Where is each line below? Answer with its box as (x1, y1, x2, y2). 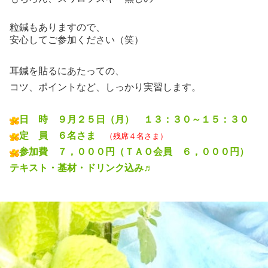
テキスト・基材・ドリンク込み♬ (10, 163, 153, 173)
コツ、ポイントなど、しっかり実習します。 (10, 82, 201, 93)
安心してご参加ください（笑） (10, 35, 144, 45)
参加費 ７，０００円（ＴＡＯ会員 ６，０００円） (19, 147, 249, 157)
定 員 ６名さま (19, 130, 105, 141)
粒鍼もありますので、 (10, 22, 105, 33)
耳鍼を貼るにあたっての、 (10, 66, 124, 77)
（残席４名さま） (105, 132, 167, 141)
